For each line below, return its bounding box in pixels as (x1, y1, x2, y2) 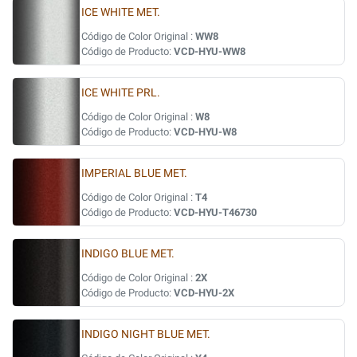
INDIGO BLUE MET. (81, 247, 175, 261)
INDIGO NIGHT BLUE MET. (81, 328, 210, 341)
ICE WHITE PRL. (81, 86, 160, 100)
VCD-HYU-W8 (174, 126, 237, 138)
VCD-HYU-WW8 (174, 45, 245, 57)
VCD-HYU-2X (174, 287, 234, 299)
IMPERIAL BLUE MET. (81, 167, 187, 180)
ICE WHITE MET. (81, 6, 160, 19)
